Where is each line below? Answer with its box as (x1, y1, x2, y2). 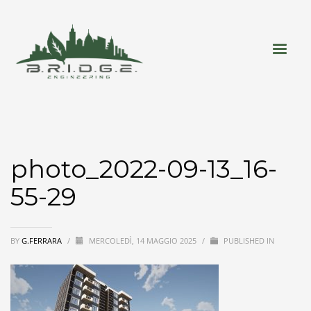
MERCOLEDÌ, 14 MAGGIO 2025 (89, 235, 199, 246)
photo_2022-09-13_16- (10, 153, 277, 184)
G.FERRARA (22, 235, 64, 246)
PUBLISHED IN (221, 235, 274, 246)
